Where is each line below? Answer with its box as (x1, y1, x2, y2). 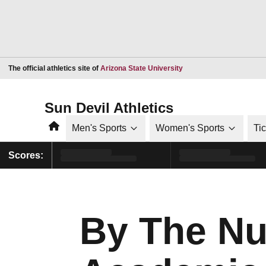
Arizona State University (100, 64, 183, 72)
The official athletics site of (8, 64, 100, 72)
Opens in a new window (182, 63, 260, 72)
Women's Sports (156, 123, 224, 133)
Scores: (8, 150, 43, 160)
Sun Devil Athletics (45, 99, 173, 116)
